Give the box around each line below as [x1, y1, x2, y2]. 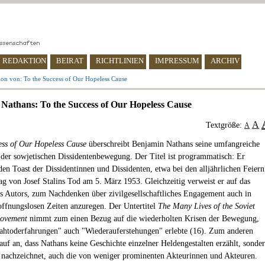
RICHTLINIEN [96, 56, 144, 65]
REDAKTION [2, 56, 46, 65]
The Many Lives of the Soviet [158, 202, 255, 211]
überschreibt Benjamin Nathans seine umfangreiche [86, 140, 260, 148]
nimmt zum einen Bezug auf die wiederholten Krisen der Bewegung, [27, 214, 259, 223]
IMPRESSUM [155, 56, 199, 65]
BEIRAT [56, 56, 83, 65]
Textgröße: [206, 121, 244, 130]
